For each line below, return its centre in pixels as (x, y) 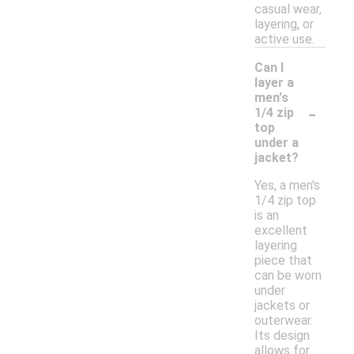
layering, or (284, 24)
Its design (282, 336)
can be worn (288, 276)
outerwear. (284, 321)
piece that (283, 261)
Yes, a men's (287, 186)
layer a (274, 83)
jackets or (282, 306)
